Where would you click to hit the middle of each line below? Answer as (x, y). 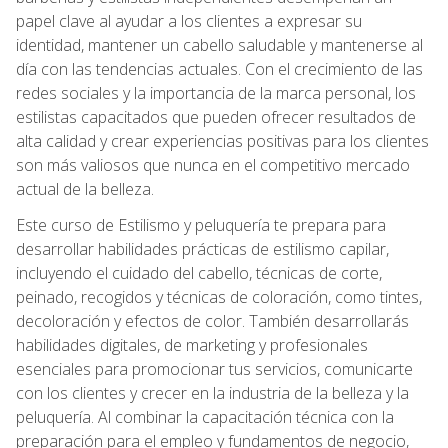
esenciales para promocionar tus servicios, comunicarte (214, 368)
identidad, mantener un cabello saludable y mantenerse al (219, 44)
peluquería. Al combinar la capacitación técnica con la (205, 416)
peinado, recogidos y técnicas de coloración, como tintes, (219, 296)
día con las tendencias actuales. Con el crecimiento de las (219, 68)
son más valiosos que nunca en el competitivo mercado (213, 164)
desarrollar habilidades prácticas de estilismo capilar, (202, 248)
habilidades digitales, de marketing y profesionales (192, 344)
